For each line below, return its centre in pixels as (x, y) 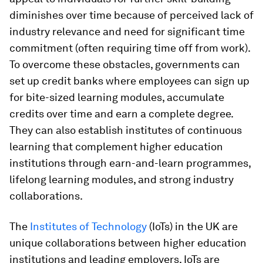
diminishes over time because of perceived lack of (131, 15)
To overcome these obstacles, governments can (125, 64)
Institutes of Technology (88, 226)
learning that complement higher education (116, 146)
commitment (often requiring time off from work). (130, 48)
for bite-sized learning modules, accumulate (117, 97)
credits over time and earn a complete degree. (122, 114)
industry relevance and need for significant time (127, 31)
